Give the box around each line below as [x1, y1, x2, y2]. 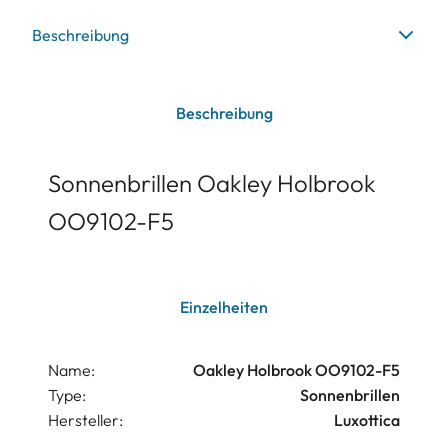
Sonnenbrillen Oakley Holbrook [48, 168, 376, 198]
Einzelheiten [180, 297, 268, 317]
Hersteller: [48, 410, 123, 430]
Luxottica [334, 410, 400, 430]
